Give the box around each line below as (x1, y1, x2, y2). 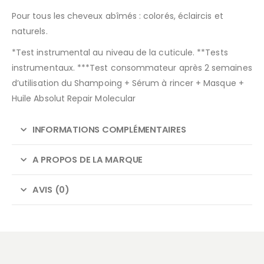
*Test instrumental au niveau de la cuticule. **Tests (12, 47, 228, 59)
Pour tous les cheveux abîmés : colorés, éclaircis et (12, 10, 223, 22)
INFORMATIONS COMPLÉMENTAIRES (32, 123, 186, 136)
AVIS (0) (32, 183, 70, 196)
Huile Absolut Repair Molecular (12, 93, 136, 105)
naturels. (12, 25, 48, 38)
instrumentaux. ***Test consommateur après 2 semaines (12, 62, 252, 74)
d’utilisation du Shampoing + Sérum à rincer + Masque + (12, 77, 244, 90)
